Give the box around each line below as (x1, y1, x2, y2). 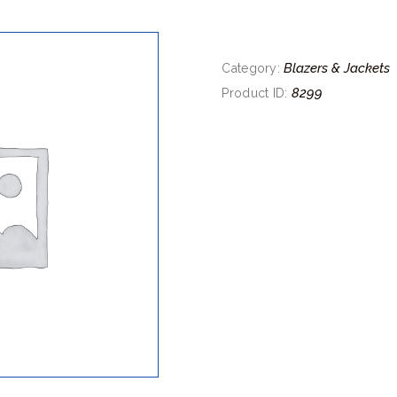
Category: (222, 60, 284, 75)
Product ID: (222, 85, 292, 100)
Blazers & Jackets (284, 59, 391, 75)
